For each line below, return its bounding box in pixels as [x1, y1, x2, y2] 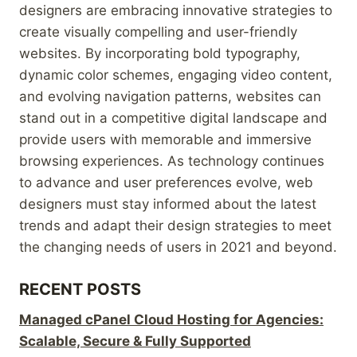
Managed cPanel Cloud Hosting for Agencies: [19, 311, 324, 328]
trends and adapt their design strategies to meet [19, 217, 331, 233]
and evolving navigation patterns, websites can [19, 88, 321, 104]
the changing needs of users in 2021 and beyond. [19, 238, 337, 255]
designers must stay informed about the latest [19, 195, 316, 212]
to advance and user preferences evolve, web [19, 174, 313, 190]
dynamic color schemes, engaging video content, [19, 66, 332, 83]
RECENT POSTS [19, 279, 141, 299]
